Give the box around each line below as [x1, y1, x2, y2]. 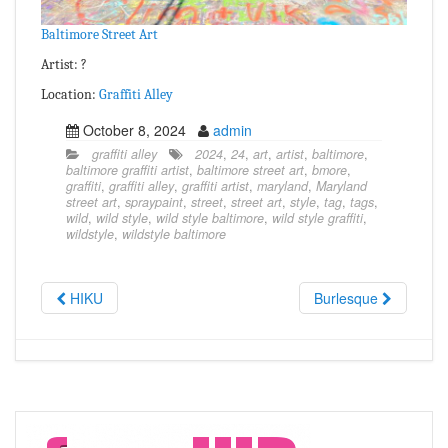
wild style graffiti [272, 208, 363, 227]
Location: [41, 85, 99, 103]
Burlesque [314, 287, 382, 308]
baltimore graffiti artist [66, 160, 189, 179]
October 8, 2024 [79, 119, 198, 140]
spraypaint [125, 192, 183, 211]
